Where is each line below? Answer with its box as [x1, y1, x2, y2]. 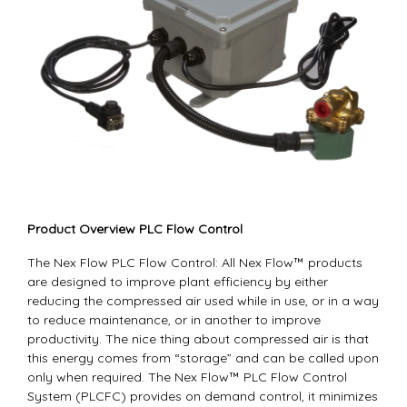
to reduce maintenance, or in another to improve [27, 311, 321, 328]
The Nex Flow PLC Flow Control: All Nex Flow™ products [27, 253, 362, 271]
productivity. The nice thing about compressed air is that [27, 330, 369, 347]
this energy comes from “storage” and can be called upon [27, 349, 379, 366]
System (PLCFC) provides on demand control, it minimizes [27, 387, 378, 404]
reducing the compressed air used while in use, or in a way [27, 292, 379, 309]
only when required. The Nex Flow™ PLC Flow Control [27, 368, 347, 385]
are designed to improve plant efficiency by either [27, 273, 328, 290]
